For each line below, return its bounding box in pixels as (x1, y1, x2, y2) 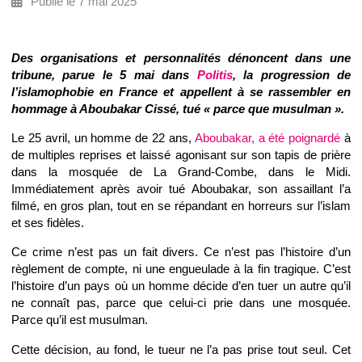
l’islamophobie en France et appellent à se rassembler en (11, 84, 351, 99)
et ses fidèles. (11, 215, 84, 229)
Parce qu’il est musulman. (11, 313, 148, 327)
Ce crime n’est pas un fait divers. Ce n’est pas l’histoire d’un (11, 245, 351, 259)
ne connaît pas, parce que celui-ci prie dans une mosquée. (11, 296, 351, 310)
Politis (196, 67, 233, 82)
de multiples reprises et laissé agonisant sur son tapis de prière (11, 147, 351, 162)
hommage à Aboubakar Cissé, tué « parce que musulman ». (11, 101, 344, 116)
